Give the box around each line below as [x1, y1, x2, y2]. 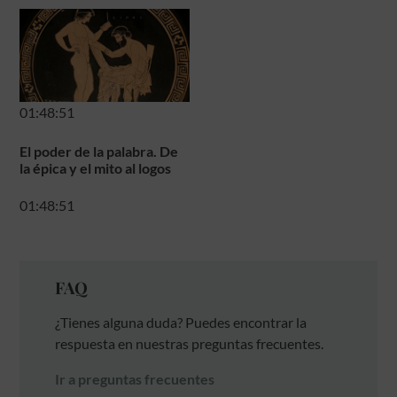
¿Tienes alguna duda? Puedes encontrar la [55, 313, 307, 331]
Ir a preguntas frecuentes [55, 370, 215, 387]
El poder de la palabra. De [19, 142, 179, 160]
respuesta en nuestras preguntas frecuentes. [55, 334, 324, 352]
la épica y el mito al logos [19, 159, 172, 176]
